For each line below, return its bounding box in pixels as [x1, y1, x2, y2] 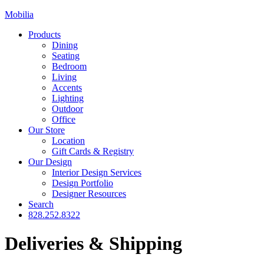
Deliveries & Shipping [5, 233, 182, 255]
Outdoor [52, 104, 83, 114]
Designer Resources [52, 189, 126, 199]
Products [28, 29, 61, 39]
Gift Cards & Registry [52, 146, 134, 156]
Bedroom [52, 61, 87, 71]
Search [28, 199, 54, 209]
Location [52, 136, 85, 146]
